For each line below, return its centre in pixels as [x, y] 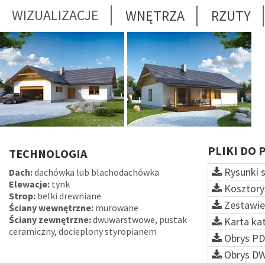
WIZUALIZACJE [55, 15]
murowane [116, 207]
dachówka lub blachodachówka [96, 172]
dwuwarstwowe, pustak [139, 219]
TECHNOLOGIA [48, 153]
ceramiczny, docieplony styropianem [83, 231]
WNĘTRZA [155, 15]
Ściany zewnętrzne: [50, 219]
